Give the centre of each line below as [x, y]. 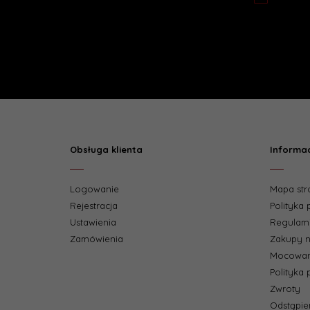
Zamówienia [97, 239]
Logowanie [94, 189]
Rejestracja [94, 206]
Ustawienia [93, 222]
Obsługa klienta [106, 149]
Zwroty [285, 289]
